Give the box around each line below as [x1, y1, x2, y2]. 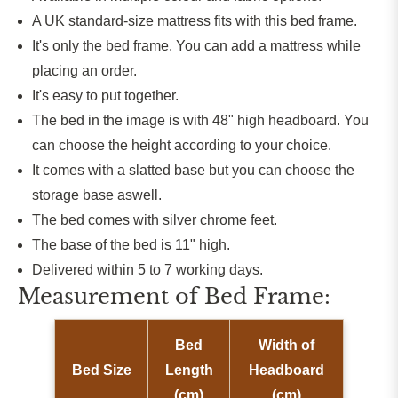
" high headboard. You [228, 113, 369, 129]
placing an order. [32, 63, 137, 79]
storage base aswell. [32, 187, 162, 203]
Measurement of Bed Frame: [18, 283, 330, 310]
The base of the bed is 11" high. [32, 237, 230, 253]
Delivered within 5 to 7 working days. [32, 262, 263, 278]
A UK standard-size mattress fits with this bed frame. [32, 13, 357, 29]
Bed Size [71, 362, 131, 378]
